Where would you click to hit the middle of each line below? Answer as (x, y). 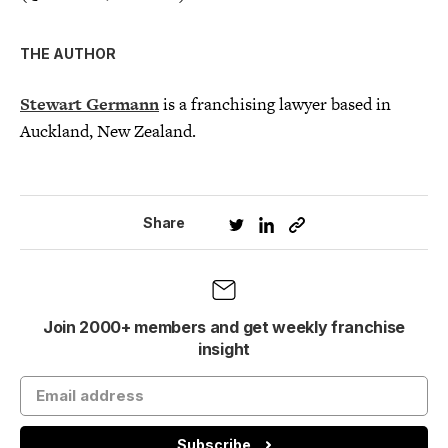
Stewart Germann (89, 104)
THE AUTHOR (68, 54)
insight (224, 349)
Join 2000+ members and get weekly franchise (224, 327)
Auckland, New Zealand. (108, 131)
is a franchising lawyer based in (275, 104)
